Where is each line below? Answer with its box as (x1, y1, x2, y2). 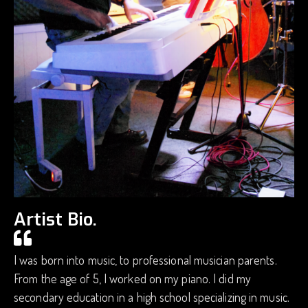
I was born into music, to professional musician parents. (14, 252, 277, 268)
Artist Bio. (14, 208, 97, 232)
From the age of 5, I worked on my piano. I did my (14, 271, 251, 287)
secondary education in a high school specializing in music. (14, 289, 289, 305)
